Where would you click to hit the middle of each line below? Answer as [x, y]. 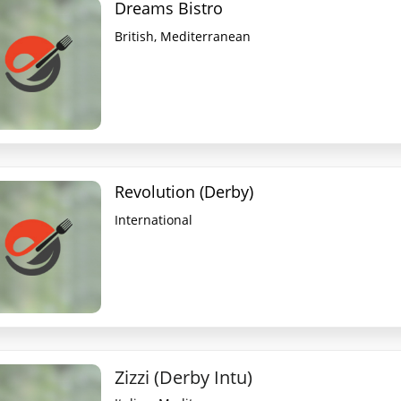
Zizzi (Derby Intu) [184, 377]
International [154, 220]
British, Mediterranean [183, 36]
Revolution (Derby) [184, 192]
